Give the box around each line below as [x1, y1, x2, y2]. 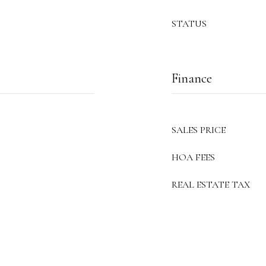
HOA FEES [172, 151, 215, 163]
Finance [172, 71, 212, 86]
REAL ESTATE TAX [172, 179, 250, 191]
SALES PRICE [172, 124, 226, 136]
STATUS [172, 18, 207, 30]
